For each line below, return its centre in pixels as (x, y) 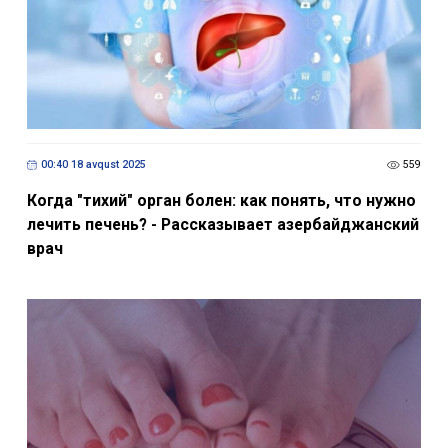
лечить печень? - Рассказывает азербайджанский (222, 224)
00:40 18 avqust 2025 (93, 165)
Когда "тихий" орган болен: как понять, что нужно (221, 200)
